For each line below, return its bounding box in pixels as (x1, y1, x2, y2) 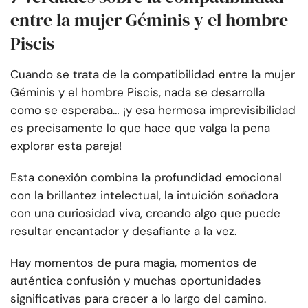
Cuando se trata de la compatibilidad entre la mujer (10, 67, 295, 82)
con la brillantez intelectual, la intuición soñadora (10, 188, 278, 203)
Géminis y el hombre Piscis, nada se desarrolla (10, 85, 265, 100)
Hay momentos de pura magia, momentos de (10, 255, 257, 271)
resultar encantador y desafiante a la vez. (10, 223, 236, 239)
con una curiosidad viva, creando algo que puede (10, 206, 280, 221)
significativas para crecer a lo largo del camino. (10, 291, 266, 307)
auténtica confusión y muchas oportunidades (10, 273, 261, 289)
